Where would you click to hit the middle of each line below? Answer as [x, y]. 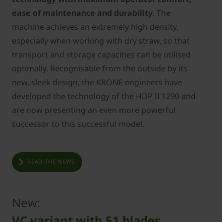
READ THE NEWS [51, 161]
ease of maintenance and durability [82, 13]
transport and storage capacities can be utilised [101, 54]
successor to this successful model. [78, 124]
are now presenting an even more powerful [94, 110]
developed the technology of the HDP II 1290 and [104, 96]
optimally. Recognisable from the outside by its [100, 68]
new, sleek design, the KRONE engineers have [97, 82]
